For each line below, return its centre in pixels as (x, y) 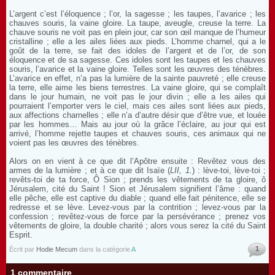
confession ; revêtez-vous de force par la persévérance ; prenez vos (137, 216)
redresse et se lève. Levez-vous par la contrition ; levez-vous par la (137, 207)
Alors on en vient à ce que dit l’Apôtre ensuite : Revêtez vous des (137, 161)
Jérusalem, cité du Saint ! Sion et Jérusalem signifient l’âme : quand (137, 189)
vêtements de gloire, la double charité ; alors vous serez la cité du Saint (137, 226)
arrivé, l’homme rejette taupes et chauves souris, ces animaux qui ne (137, 134)
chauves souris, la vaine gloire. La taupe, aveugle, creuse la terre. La (137, 23)
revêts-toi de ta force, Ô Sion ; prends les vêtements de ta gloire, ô (137, 180)
